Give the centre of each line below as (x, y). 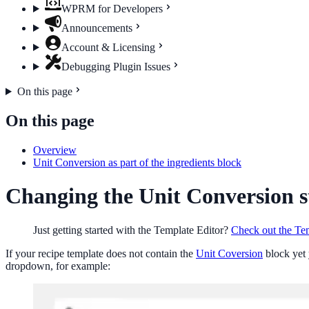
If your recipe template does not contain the (101, 253)
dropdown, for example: (58, 266)
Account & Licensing (108, 47)
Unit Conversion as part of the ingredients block (137, 162)
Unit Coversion (229, 253)
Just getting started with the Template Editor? (132, 230)
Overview (55, 150)
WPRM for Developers (112, 9)
